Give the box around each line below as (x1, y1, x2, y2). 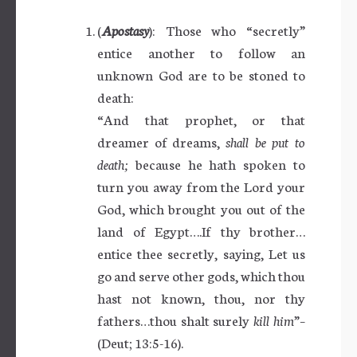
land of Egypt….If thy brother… (97, 221, 305, 240)
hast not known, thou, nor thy (97, 288, 305, 307)
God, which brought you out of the (97, 198, 305, 218)
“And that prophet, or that (97, 109, 305, 128)
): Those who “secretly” (149, 20, 305, 39)
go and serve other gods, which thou (97, 265, 305, 284)
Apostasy (101, 20, 149, 39)
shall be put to (226, 131, 305, 151)
